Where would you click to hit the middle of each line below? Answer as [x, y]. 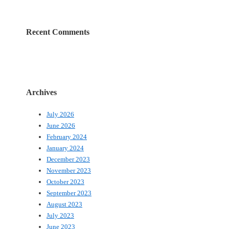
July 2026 [60, 114]
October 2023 [65, 181]
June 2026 [61, 125]
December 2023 [68, 159]
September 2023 [69, 193]
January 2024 [65, 148]
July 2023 [60, 215]
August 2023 [64, 204]
